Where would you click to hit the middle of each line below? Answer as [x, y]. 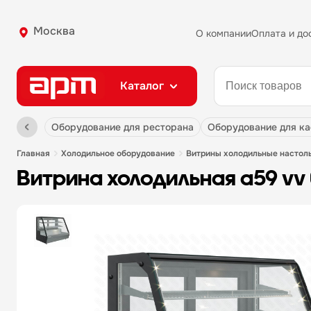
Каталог [142, 86]
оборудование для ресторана [126, 127]
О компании [224, 33]
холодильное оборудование [121, 153]
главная [35, 153]
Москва [54, 31]
